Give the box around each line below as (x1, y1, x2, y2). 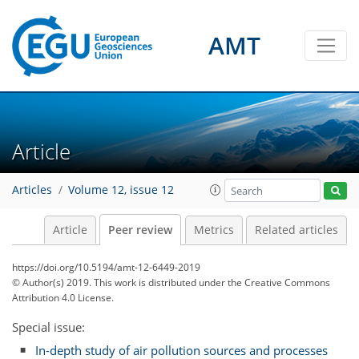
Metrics (193, 223, 234, 237)
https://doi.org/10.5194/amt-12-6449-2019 (12, 260, 200, 274)
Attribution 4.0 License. (12, 291, 114, 305)
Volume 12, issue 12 (68, 183, 174, 198)
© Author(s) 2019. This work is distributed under (12, 276, 228, 289)
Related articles (255, 223, 338, 237)
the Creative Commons (228, 276, 330, 289)
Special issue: (12, 319, 85, 335)
